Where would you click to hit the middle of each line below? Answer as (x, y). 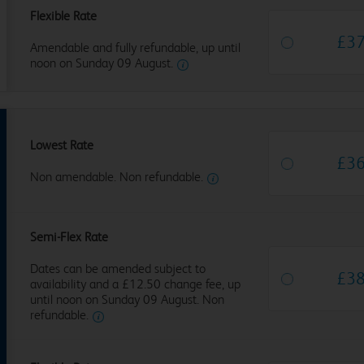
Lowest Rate (61, 145)
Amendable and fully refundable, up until (135, 48)
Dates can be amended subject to (117, 269)
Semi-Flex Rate (69, 237)
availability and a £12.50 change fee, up (135, 284)
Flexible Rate (63, 16)
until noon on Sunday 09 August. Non (127, 299)
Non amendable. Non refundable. (116, 176)
